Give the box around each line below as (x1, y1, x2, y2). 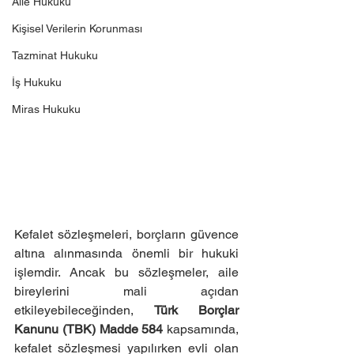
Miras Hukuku (12, 103, 81, 115)
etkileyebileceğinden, (14, 303, 154, 318)
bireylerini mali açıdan (14, 284, 239, 299)
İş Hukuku (12, 76, 62, 88)
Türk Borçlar (154, 303, 239, 318)
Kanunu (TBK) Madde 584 (14, 322, 164, 337)
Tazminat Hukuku (12, 49, 98, 62)
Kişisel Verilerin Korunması (12, 22, 142, 35)
